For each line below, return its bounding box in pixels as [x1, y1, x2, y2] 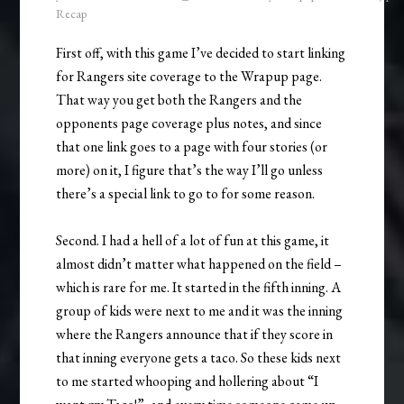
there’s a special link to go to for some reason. [56, 184, 316, 204]
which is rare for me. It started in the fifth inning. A [56, 278, 342, 298]
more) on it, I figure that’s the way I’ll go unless [56, 161, 324, 180]
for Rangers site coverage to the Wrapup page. [56, 67, 323, 87]
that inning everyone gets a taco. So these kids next [56, 348, 342, 368]
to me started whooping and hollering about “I [56, 372, 319, 391]
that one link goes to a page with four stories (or [56, 137, 328, 157]
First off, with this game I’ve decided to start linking [56, 43, 346, 63]
